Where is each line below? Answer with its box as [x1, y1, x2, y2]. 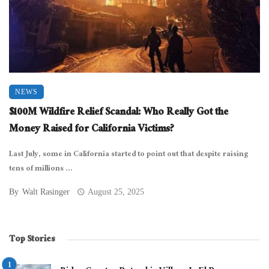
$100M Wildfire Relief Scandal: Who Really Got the [9, 103, 228, 123]
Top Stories [9, 231, 55, 249]
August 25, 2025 [88, 187, 145, 196]
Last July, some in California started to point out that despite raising [9, 147, 249, 163]
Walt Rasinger [22, 187, 70, 196]
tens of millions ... [9, 161, 73, 177]
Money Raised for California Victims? [9, 119, 174, 140]
